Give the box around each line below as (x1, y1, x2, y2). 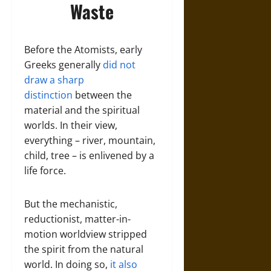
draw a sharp (24, 73, 84, 87)
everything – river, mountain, (24, 134, 155, 147)
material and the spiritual (24, 103, 140, 117)
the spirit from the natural (24, 243, 143, 256)
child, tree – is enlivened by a (24, 149, 154, 162)
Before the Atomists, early (24, 43, 142, 56)
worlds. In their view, (24, 119, 117, 132)
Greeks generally (24, 58, 103, 71)
